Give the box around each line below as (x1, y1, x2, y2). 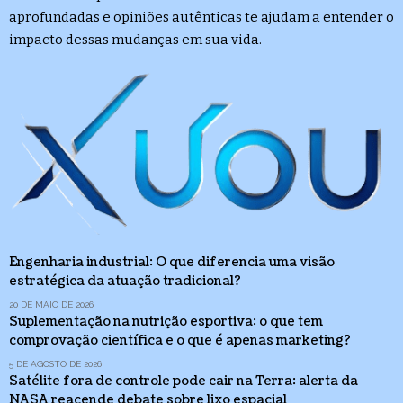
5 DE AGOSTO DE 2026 (9, 359, 102, 370)
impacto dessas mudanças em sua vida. (9, 31, 262, 48)
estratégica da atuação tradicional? (9, 273, 241, 291)
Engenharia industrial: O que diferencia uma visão (9, 254, 335, 272)
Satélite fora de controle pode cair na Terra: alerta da (9, 372, 358, 390)
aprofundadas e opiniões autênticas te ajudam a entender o (9, 8, 394, 25)
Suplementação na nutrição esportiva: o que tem (9, 313, 323, 331)
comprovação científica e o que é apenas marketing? (9, 332, 351, 350)
